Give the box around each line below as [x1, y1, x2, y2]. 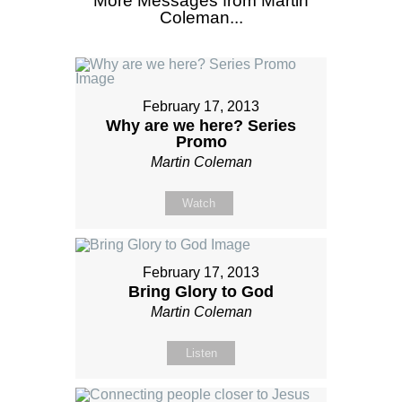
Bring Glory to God [128, 283, 274, 301]
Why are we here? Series [106, 117, 296, 135]
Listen [185, 346, 217, 361]
